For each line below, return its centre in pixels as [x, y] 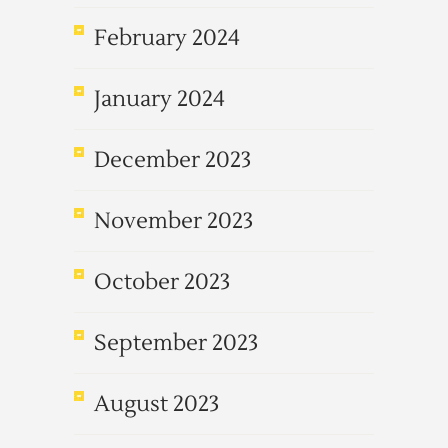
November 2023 [173, 221]
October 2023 [162, 282]
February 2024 [167, 38]
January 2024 [159, 99]
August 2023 [156, 404]
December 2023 [172, 160]
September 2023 [176, 343]
